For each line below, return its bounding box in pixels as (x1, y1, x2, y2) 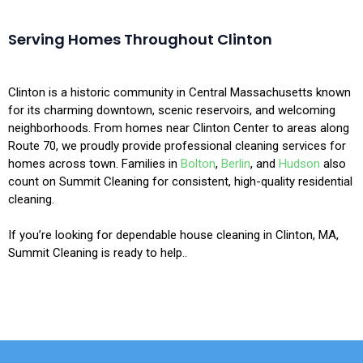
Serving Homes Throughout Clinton (8, 28, 272, 49)
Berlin (221, 156, 250, 171)
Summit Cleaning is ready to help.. (8, 245, 187, 260)
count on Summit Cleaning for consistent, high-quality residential (8, 173, 352, 189)
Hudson (279, 156, 320, 171)
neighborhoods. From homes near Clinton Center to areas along (8, 120, 349, 135)
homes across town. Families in (8, 156, 181, 171)
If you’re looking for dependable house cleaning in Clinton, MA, (8, 227, 339, 242)
